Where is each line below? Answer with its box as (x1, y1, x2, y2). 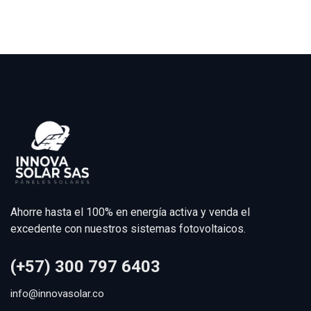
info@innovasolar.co (10, 287, 104, 301)
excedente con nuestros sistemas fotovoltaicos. (10, 222, 246, 236)
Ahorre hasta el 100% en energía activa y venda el (10, 205, 250, 219)
